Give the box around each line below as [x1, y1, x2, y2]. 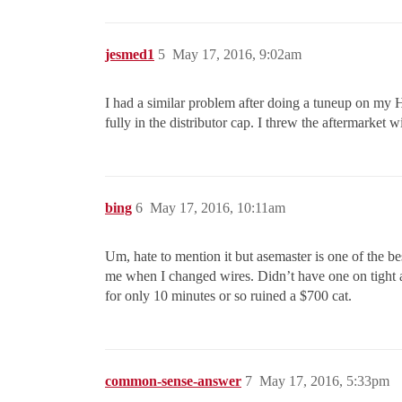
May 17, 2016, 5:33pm [259, 373, 389, 389]
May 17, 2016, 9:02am [172, 47, 301, 63]
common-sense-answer [105, 373, 241, 389]
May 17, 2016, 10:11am [150, 200, 285, 216]
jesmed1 [105, 47, 154, 63]
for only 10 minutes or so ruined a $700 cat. [105, 288, 352, 304]
